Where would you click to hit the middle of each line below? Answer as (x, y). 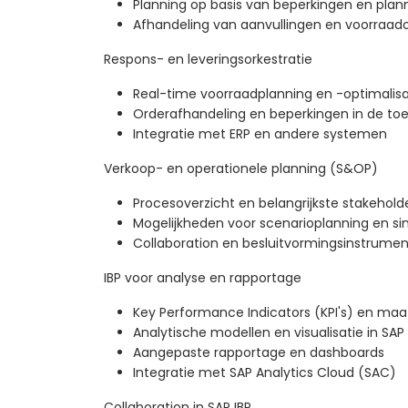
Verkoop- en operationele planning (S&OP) (241, 169)
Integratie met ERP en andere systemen (260, 134)
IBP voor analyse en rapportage (203, 278)
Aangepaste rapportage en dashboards (259, 353)
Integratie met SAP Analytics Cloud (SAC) (265, 373)
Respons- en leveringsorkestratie (208, 60)
